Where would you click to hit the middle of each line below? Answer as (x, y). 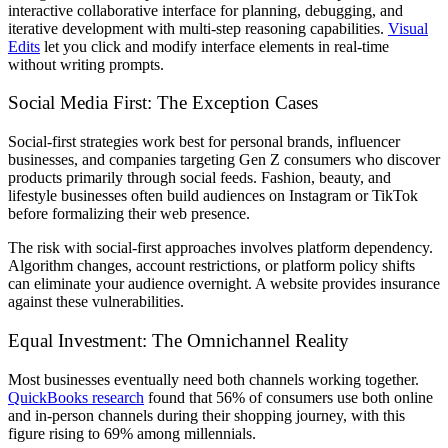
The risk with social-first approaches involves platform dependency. (220, 248)
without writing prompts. (86, 64)
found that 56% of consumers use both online (288, 397)
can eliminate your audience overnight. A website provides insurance (224, 284)
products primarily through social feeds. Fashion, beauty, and (199, 178)
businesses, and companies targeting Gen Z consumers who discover (224, 160)
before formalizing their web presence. (129, 214)
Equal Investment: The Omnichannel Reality (178, 340)
